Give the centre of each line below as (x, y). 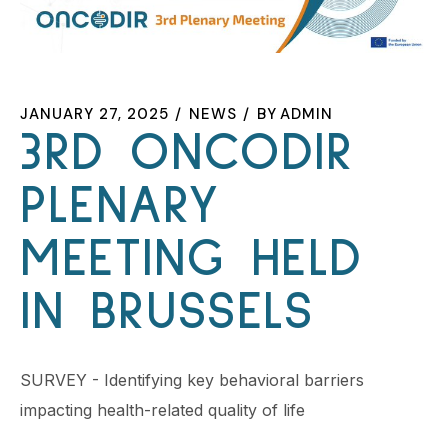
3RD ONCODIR (187, 153)
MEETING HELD (192, 259)
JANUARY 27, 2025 (94, 113)
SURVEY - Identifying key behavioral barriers (192, 380)
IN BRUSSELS (167, 312)
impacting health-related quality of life (162, 410)
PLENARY (120, 206)
